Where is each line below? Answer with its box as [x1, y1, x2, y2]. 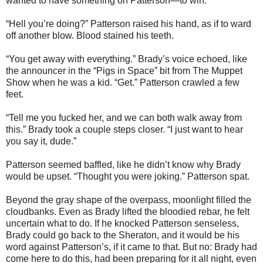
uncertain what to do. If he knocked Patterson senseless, [6, 218, 239, 228]
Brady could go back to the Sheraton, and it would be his [6, 230, 240, 240]
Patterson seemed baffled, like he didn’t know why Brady [6, 159, 241, 170]
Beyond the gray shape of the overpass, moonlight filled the [6, 194, 251, 205]
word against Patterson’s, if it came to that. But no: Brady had [6, 241, 257, 252]
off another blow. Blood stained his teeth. [6, 30, 174, 41]
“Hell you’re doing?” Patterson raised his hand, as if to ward [6, 18, 251, 29]
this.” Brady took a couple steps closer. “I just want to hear [6, 124, 243, 134]
